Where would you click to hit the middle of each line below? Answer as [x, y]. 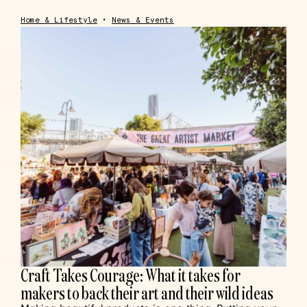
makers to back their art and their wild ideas [147, 293]
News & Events [143, 20]
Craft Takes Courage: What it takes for [131, 275]
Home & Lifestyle [59, 20]
